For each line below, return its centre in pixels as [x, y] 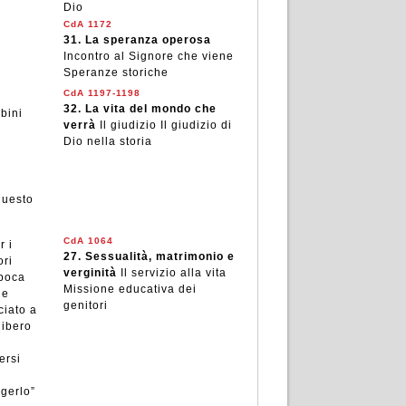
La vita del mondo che [150, 109]
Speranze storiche [116, 72]
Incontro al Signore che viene [148, 56]
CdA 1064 [88, 241]
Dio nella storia [107, 141]
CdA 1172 [87, 24]
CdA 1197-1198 [101, 93]
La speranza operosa [148, 40]
